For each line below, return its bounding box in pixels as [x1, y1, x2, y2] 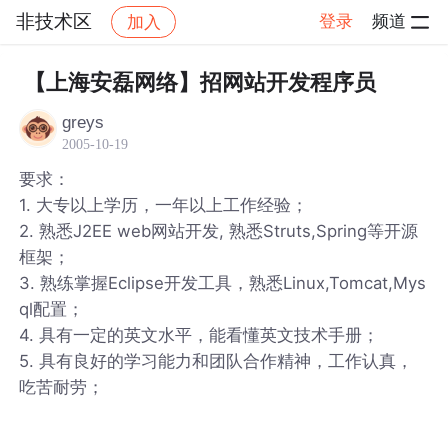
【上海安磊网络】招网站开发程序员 [23, 70, 376, 95]
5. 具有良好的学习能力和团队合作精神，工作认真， [19, 350, 414, 371]
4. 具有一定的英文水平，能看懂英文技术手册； [19, 324, 380, 345]
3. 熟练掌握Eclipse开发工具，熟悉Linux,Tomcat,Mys [19, 272, 427, 293]
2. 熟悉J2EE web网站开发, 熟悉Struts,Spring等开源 [19, 220, 419, 241]
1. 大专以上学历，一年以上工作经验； [19, 194, 309, 215]
